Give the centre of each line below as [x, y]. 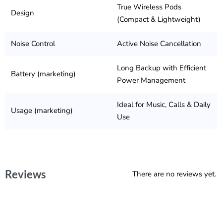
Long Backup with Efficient [162, 68]
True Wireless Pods [149, 7]
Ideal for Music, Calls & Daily [164, 105]
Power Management [151, 80]
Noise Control [33, 44]
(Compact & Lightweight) [159, 19]
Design [23, 13]
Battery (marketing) [43, 74]
